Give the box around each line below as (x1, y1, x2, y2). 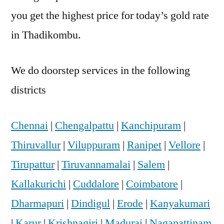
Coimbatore (126, 176, 178, 191)
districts (11, 82, 46, 97)
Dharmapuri (11, 196, 64, 210)
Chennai (11, 118, 48, 132)
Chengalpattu (55, 118, 114, 132)
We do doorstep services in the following (11, 63, 190, 77)
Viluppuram (67, 137, 120, 152)
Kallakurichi (11, 176, 66, 191)
